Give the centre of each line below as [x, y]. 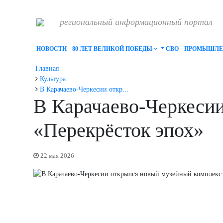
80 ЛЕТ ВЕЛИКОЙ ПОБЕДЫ [113, 49]
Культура [53, 79]
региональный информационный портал [136, 22]
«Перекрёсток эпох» [118, 130]
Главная [47, 69]
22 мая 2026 [57, 156]
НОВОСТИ [51, 49]
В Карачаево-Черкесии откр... [84, 90]
